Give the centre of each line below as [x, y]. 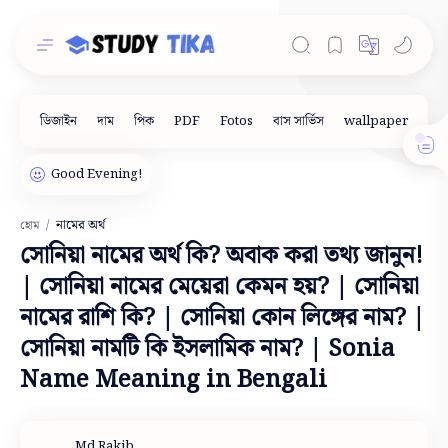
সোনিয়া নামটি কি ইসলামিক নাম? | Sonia [207, 349]
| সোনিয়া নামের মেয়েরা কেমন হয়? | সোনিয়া [219, 287]
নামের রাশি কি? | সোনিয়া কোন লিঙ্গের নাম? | [222, 318]
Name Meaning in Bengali [173, 380]
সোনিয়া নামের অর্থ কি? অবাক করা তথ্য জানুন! [221, 256]
